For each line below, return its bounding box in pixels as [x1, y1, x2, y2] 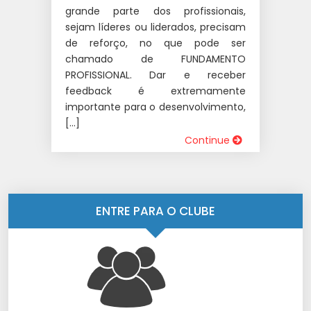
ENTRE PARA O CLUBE [96, 203, 215, 220]
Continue [185, 133, 233, 148]
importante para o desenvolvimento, [65, 100, 246, 115]
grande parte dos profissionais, [65, 4, 246, 19]
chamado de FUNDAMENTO [65, 52, 246, 67]
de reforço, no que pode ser [65, 36, 246, 51]
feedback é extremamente [65, 84, 246, 99]
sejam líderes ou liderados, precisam [65, 20, 246, 35]
